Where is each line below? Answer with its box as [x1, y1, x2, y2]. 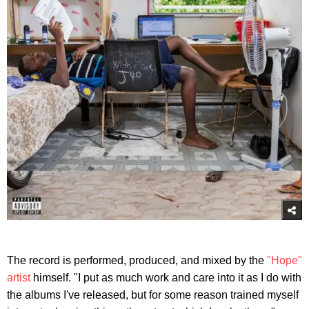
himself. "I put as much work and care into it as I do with [30, 271, 301, 283]
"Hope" [267, 254, 302, 266]
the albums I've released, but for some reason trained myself [7, 288, 299, 301]
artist [7, 271, 30, 283]
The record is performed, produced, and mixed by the [7, 254, 267, 266]
